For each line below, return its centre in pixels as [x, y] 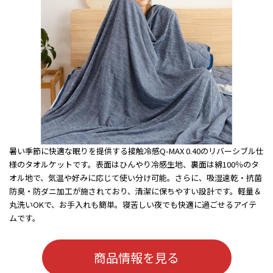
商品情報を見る [136, 258]
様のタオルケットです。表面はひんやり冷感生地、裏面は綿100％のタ [134, 165]
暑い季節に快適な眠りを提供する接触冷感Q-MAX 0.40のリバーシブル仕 [136, 151]
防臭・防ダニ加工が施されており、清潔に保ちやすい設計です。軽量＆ [135, 191]
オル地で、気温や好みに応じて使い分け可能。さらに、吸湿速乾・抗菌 [136, 178]
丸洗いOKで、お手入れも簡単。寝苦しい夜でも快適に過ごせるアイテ [133, 205]
